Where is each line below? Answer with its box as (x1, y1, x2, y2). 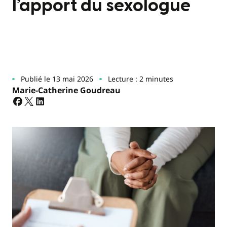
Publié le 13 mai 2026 (20, 74, 93, 84)
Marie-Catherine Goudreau (12, 85, 121, 96)
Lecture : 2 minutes (107, 74, 173, 84)
